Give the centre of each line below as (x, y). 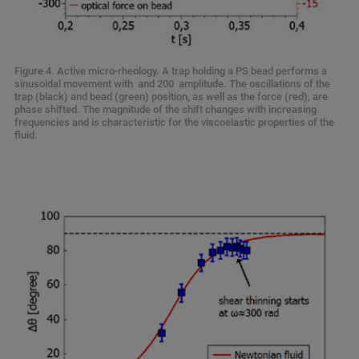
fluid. (27, 135)
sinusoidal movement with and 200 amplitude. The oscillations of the (172, 84)
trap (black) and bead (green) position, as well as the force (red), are (171, 97)
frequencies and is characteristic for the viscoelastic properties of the (174, 123)
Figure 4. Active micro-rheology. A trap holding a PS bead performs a (171, 71)
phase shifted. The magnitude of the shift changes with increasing (165, 110)
